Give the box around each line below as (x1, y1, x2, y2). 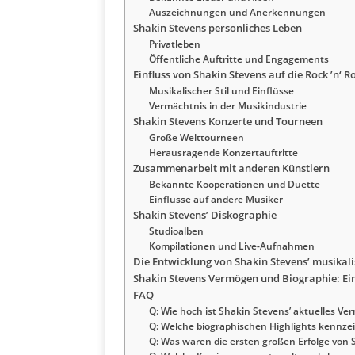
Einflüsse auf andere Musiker (148, 193, 283, 207)
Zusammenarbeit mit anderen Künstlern (133, 161, 330, 176)
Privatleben (148, 37, 200, 52)
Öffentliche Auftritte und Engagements (148, 52, 329, 67)
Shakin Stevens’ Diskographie (133, 208, 277, 223)
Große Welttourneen (148, 131, 244, 145)
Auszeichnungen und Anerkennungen (148, 6, 326, 20)
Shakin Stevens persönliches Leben (133, 21, 302, 36)
